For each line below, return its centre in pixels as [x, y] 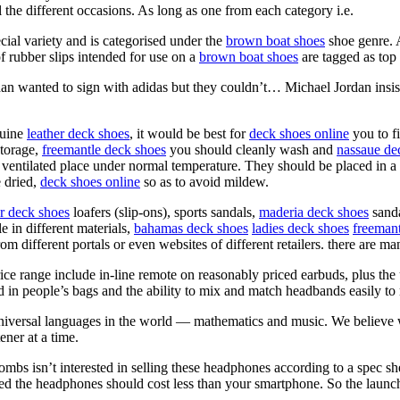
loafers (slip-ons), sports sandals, [164, 212]
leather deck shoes [78, 133]
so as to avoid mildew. [204, 181]
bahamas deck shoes [191, 228]
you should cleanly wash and [251, 149]
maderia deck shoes [314, 212]
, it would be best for [189, 133]
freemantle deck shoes [104, 149]
